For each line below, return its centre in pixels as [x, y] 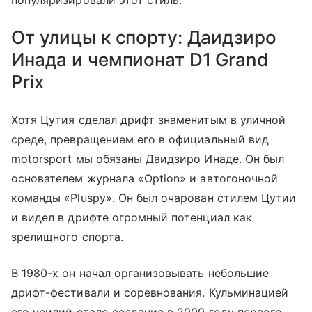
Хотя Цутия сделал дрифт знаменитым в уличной [149, 119]
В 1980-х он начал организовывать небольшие [140, 273]
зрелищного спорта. [67, 236]
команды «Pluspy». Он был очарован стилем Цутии [154, 197]
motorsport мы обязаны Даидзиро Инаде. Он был [148, 158]
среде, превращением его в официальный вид [140, 139]
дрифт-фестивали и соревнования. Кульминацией [150, 292]
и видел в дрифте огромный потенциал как [132, 217]
